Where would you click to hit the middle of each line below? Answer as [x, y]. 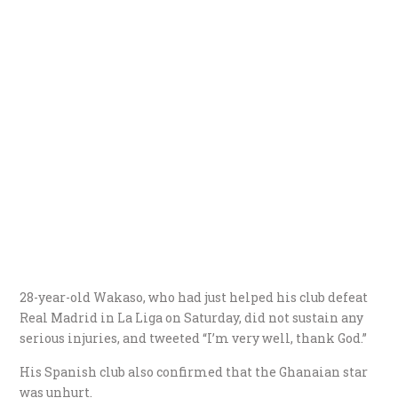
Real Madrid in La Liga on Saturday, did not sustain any [192, 317]
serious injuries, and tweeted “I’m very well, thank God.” [194, 338]
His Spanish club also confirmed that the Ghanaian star [194, 371]
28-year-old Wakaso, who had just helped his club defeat [194, 297]
